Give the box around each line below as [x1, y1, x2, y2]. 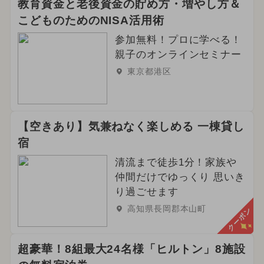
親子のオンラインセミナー [114, 48, 242, 60]
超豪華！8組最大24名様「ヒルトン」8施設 [17, 242, 246, 255]
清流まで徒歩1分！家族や [114, 156, 237, 168]
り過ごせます [114, 186, 179, 197]
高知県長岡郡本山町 [127, 203, 207, 213]
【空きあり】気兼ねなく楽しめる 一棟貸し [17, 120, 245, 133]
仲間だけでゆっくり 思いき [114, 171, 246, 183]
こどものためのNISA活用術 [17, 14, 165, 27]
